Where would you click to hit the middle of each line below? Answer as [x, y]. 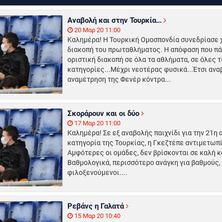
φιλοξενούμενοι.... [97, 172]
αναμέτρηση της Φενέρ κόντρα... [119, 80]
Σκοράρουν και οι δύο [104, 113]
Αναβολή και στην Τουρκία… [115, 21]
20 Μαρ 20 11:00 [96, 30]
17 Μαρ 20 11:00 [96, 123]
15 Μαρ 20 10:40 [96, 216]
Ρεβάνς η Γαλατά [96, 206]
